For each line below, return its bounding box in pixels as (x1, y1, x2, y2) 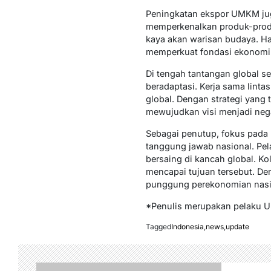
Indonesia (171, 222, 204, 231)
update (225, 222, 249, 231)
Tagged (145, 222, 171, 231)
